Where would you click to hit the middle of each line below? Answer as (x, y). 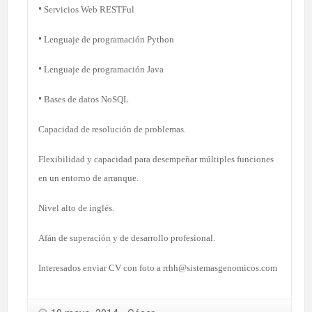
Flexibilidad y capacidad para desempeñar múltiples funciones (156, 159)
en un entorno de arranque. (88, 178)
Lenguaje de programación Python (108, 39)
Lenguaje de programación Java (103, 69)
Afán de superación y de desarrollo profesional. (127, 237)
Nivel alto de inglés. (76, 208)
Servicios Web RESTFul (88, 9)
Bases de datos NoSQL (85, 99)
